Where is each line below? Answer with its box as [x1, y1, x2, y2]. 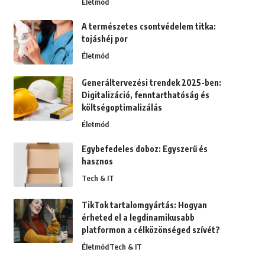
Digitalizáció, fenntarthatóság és [81, 90, 209, 101]
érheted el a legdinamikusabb [81, 212, 195, 223]
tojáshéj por [81, 34, 128, 44]
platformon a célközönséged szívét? [81, 225, 220, 235]
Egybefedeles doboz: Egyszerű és [81, 144, 208, 154]
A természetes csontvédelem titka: [81, 21, 216, 32]
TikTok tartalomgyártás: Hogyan [81, 200, 207, 211]
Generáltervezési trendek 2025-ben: [81, 77, 221, 88]
